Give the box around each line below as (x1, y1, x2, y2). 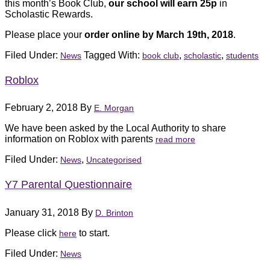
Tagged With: (84, 49, 142, 60)
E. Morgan (94, 103, 134, 113)
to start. (77, 227, 110, 238)
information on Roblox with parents (5, 134, 155, 145)
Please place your (5, 29, 84, 40)
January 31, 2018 (5, 207, 79, 218)
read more (155, 134, 195, 145)
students (226, 50, 259, 60)
